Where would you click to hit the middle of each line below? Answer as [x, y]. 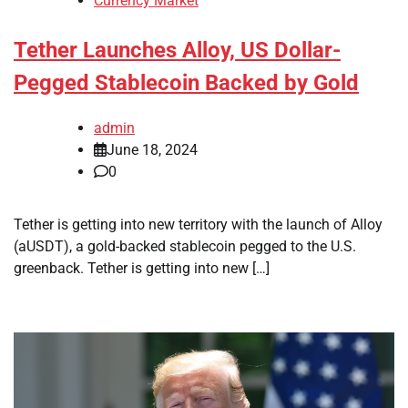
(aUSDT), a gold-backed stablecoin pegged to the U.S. [185, 246]
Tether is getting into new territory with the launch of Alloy [198, 224]
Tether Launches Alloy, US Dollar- [177, 51]
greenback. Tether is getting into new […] [142, 268]
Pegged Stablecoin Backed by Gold [186, 83]
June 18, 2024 [152, 149]
